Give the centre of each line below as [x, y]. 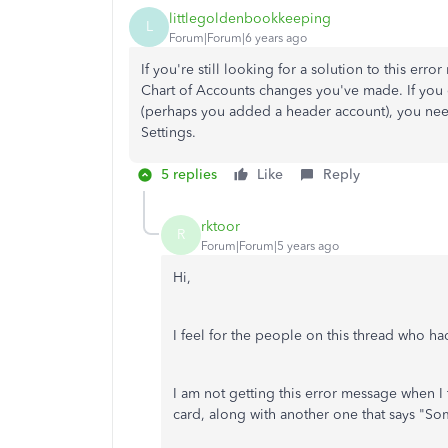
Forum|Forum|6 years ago [238, 37]
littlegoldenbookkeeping [250, 18]
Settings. [170, 132]
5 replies [189, 174]
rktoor [220, 226]
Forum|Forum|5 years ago [270, 245]
